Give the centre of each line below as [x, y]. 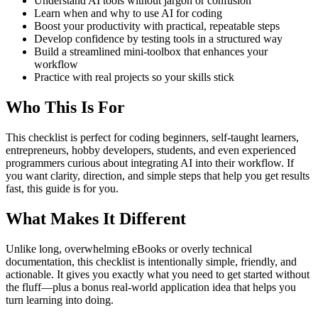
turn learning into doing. [60, 300]
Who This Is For [65, 107]
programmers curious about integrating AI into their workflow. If [150, 163]
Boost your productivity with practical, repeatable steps [157, 26]
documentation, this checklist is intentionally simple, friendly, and [151, 261]
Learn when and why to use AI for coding [128, 13]
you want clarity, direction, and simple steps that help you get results [158, 175]
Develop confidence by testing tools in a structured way [158, 38]
